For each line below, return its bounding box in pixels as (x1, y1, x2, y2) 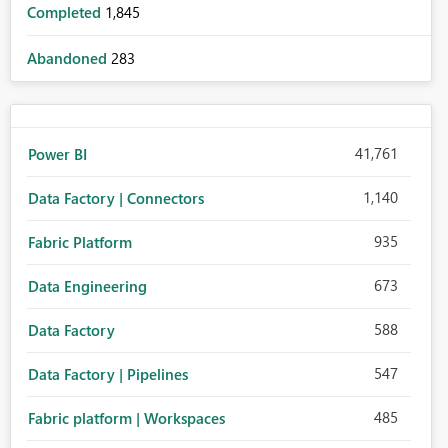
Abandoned (26, 48, 111, 69)
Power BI (27, 144, 87, 165)
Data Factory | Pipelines (27, 364, 188, 385)
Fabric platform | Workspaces (27, 408, 225, 429)
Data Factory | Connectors (27, 188, 204, 209)
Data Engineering (27, 276, 147, 297)
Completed (26, 2, 105, 23)
